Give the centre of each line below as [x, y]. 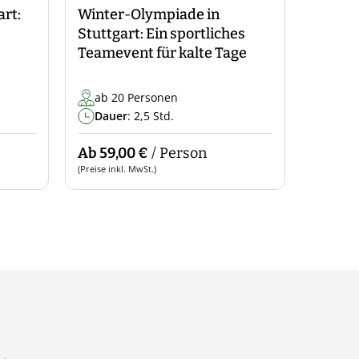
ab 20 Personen [136, 97]
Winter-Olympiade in [149, 14]
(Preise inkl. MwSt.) [117, 169]
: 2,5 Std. [151, 116]
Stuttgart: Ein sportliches [161, 34]
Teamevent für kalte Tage [162, 53]
